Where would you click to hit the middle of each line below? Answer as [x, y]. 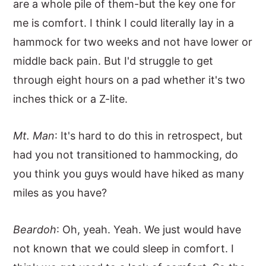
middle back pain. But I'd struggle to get [113, 61]
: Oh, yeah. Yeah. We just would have [149, 229]
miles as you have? [60, 193]
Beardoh [35, 229]
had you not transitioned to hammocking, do [126, 155]
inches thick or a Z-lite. [71, 99]
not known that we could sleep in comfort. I [124, 248]
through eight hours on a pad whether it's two [129, 80]
